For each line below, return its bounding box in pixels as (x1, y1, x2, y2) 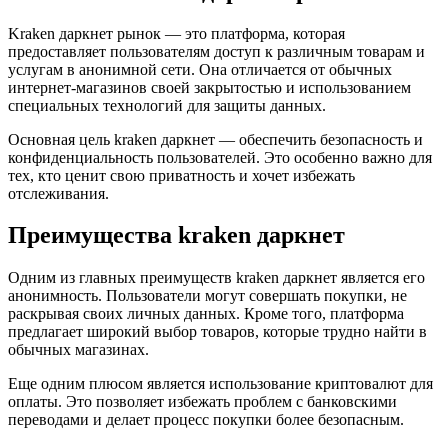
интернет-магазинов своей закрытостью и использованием (8, 78, 411, 96)
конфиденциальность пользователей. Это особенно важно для (8, 148, 432, 166)
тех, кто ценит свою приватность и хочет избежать (8, 166, 355, 184)
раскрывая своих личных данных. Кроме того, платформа (8, 305, 404, 323)
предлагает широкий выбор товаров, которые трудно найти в (8, 323, 427, 341)
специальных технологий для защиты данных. (8, 96, 326, 114)
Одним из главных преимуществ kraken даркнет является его (8, 269, 425, 287)
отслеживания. (8, 184, 109, 202)
